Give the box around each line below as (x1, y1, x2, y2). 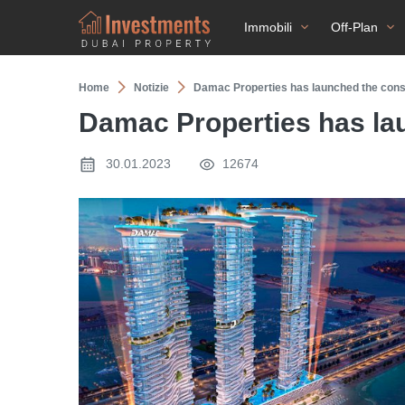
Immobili (244, 20, 292, 34)
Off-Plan (331, 20, 378, 34)
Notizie (134, 81, 169, 94)
